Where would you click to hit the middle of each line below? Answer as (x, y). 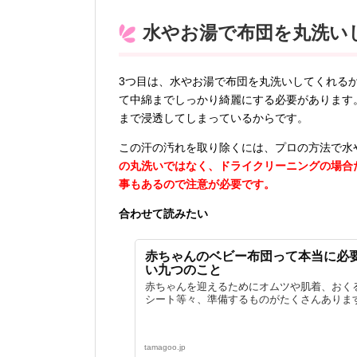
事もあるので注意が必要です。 (197, 184)
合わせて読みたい (163, 214)
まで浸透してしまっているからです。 (214, 118)
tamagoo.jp (165, 347)
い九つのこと (183, 270)
